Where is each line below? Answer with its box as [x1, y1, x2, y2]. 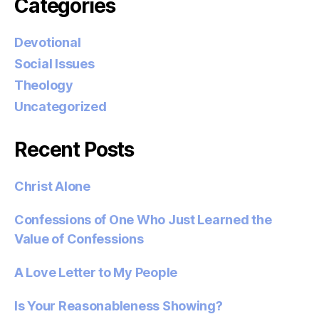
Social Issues [14, 56, 95, 71]
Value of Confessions [14, 231, 144, 246]
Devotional [14, 34, 81, 50]
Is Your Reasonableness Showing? [14, 298, 223, 313]
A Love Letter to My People [14, 264, 177, 280]
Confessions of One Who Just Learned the [14, 211, 272, 227]
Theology [14, 77, 73, 93]
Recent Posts [14, 137, 135, 162]
